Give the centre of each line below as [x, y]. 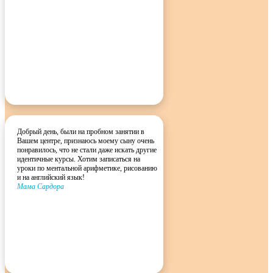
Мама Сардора [41, 187]
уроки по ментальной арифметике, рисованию [87, 168]
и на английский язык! [51, 178]
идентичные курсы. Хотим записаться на [79, 159]
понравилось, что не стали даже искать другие [87, 150]
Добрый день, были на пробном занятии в [81, 132]
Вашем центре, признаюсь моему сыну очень [86, 141]
